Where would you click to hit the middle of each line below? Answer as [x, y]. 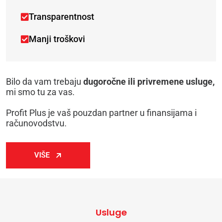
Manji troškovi [57, 39]
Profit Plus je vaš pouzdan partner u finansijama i [101, 113]
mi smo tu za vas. [40, 92]
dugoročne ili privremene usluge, [149, 82]
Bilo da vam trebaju [45, 82]
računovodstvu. [36, 123]
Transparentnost [61, 17]
